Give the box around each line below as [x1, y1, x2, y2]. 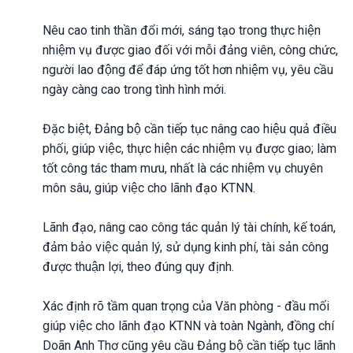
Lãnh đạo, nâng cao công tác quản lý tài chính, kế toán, [43, 219, 336, 235]
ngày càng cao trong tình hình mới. [43, 81, 226, 97]
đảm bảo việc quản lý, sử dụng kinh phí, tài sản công [43, 239, 329, 255]
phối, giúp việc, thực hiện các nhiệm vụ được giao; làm [43, 140, 336, 156]
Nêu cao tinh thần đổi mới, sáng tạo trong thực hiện [43, 22, 321, 38]
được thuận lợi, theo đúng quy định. [43, 258, 234, 274]
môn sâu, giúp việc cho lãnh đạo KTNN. [43, 180, 258, 195]
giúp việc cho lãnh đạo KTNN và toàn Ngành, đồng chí [43, 318, 334, 333]
